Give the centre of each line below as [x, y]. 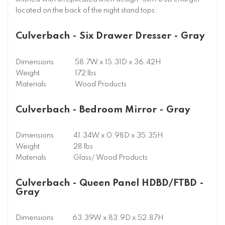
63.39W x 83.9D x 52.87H [118, 218]
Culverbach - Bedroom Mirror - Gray [103, 109]
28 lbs [83, 146]
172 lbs [86, 73]
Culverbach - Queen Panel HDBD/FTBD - [110, 183]
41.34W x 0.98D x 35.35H [118, 135]
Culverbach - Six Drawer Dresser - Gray [110, 36]
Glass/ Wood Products [110, 157]
